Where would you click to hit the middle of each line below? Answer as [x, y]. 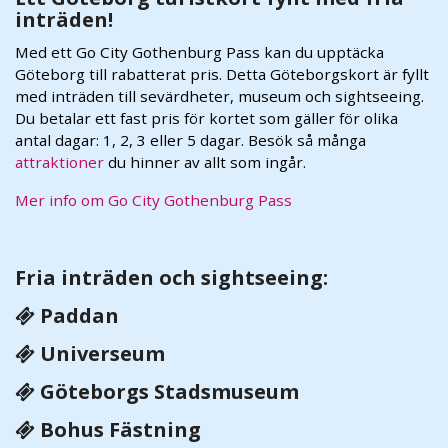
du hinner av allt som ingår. [205, 161]
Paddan [77, 315]
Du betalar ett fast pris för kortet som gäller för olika [206, 117]
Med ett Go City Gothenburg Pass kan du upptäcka [199, 51]
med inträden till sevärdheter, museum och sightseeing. [219, 95]
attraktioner [59, 161]
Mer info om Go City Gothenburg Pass [153, 199]
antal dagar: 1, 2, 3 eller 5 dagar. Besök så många [190, 139]
